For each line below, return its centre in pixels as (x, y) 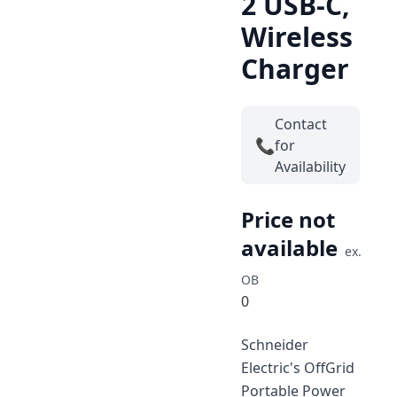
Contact (301, 124)
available (289, 248)
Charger (295, 69)
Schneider (275, 345)
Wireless (297, 37)
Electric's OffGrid (298, 368)
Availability (310, 167)
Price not (288, 219)
